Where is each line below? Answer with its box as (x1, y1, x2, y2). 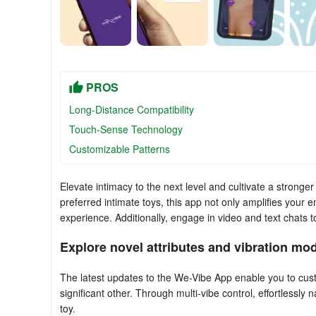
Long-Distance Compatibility (69, 102, 194, 116)
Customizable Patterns (69, 142, 170, 156)
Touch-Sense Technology (69, 122, 183, 136)
